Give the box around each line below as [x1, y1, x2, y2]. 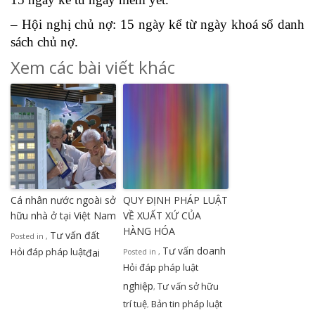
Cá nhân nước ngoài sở [11, 193, 116, 207]
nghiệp [123, 278, 153, 292]
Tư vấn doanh [162, 243, 226, 257]
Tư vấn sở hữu [157, 279, 219, 292]
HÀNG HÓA [123, 224, 175, 238]
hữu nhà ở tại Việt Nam [11, 208, 116, 222]
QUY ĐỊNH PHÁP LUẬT [123, 193, 228, 207]
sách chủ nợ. [11, 34, 78, 49]
